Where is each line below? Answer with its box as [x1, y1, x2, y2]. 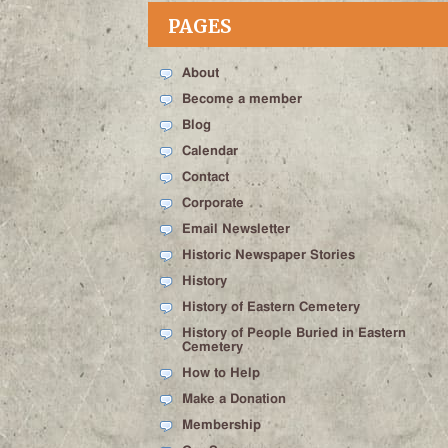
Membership [182, 419, 261, 432]
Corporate [182, 197, 244, 210]
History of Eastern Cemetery [182, 301, 360, 314]
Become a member [182, 93, 302, 106]
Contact [182, 171, 229, 184]
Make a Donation [182, 393, 286, 406]
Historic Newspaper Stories [182, 249, 355, 262]
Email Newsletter [182, 223, 290, 236]
